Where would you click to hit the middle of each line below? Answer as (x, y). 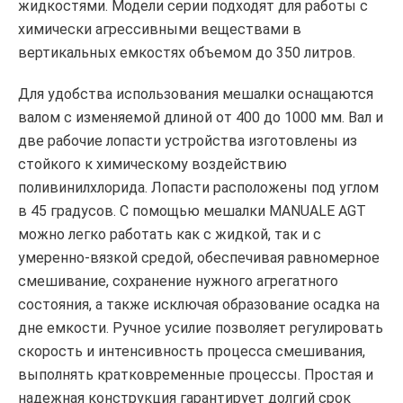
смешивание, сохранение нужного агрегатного (178, 282)
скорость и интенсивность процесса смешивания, (192, 352)
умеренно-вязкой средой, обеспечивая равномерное (199, 258)
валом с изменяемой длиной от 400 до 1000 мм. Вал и (201, 118)
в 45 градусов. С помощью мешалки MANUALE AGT (192, 211)
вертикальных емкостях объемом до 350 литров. (187, 53)
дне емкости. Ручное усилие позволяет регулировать (201, 328)
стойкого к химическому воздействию (152, 165)
